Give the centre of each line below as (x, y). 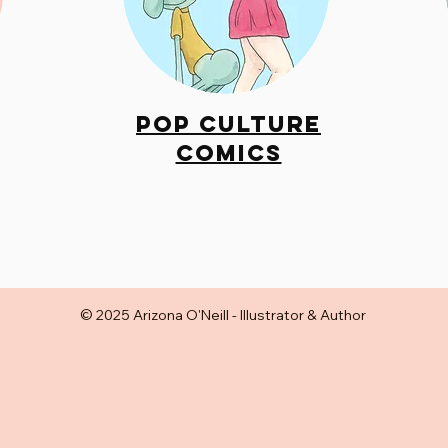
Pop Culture (228, 123)
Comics (228, 152)
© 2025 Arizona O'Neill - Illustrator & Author (223, 314)
